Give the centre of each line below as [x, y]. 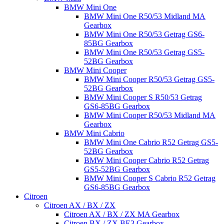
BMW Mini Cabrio [94, 133]
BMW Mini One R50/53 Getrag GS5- [144, 52]
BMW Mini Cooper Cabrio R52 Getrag [146, 160]
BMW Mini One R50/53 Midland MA [145, 16]
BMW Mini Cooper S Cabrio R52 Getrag [150, 178]
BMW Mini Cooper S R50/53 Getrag [143, 97]
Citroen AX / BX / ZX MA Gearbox [122, 214]
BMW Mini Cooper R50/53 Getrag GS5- [149, 79]
